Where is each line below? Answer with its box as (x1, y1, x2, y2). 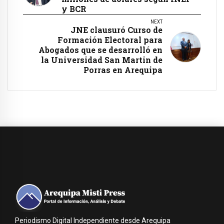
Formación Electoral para (57, 34, 162, 45)
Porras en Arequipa (83, 64, 162, 75)
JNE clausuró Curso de (70, 24, 162, 35)
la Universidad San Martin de (41, 54, 162, 65)
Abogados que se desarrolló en (38, 44, 162, 55)
